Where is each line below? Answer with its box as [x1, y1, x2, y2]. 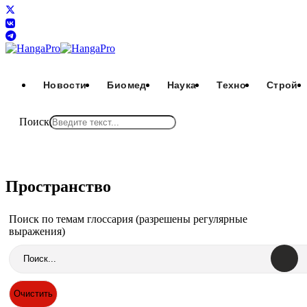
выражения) [9, 225, 65, 237]
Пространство [5, 177, 111, 195]
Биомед [107, 79, 147, 90]
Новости [43, 79, 87, 90]
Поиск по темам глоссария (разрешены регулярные [9, 212, 247, 225]
